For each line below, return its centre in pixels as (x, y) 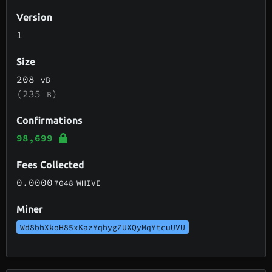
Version (35, 17)
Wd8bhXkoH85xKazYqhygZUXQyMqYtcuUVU (103, 227)
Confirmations (50, 120)
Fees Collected (51, 164)
